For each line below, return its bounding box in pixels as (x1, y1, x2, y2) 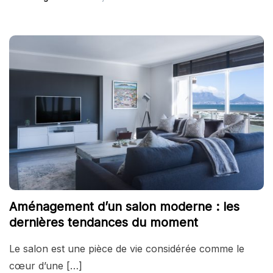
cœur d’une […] (9, 260, 82, 272)
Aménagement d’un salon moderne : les (9, 199, 239, 214)
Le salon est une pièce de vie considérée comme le (9, 243, 244, 255)
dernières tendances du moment (9, 215, 198, 230)
